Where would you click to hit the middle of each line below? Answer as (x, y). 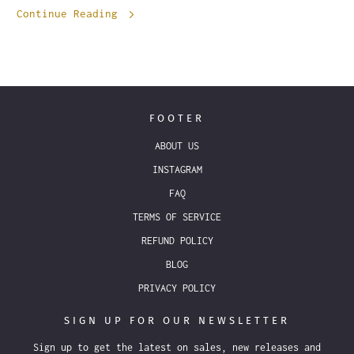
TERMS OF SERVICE (177, 217)
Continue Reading (71, 14)
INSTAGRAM (177, 170)
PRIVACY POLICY (177, 288)
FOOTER (177, 119)
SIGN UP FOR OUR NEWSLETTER (177, 321)
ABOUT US (177, 146)
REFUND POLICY (177, 241)
